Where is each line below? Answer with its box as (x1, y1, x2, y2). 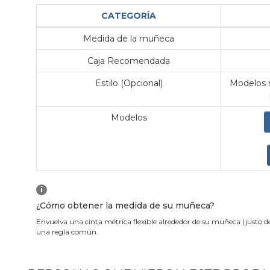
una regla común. (36, 227, 98, 237)
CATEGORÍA (101, 10, 156, 22)
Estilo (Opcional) (95, 78, 163, 89)
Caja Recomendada (87, 55, 170, 67)
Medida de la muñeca (83, 33, 174, 45)
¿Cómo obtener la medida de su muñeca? (36, 200, 215, 212)
